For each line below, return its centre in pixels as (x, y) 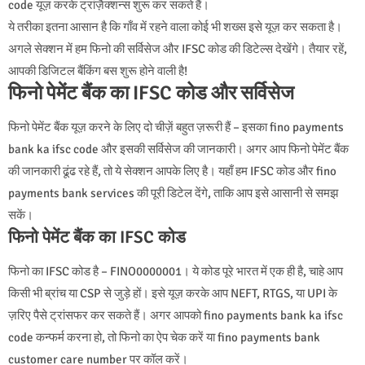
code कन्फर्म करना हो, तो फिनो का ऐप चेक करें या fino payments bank (164, 337)
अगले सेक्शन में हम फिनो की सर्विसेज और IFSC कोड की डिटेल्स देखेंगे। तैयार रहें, (178, 48)
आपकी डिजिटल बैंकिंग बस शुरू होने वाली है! (98, 70)
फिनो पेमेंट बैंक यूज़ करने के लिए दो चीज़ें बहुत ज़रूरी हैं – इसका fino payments (176, 127)
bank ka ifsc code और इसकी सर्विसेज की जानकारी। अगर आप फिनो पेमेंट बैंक (178, 149)
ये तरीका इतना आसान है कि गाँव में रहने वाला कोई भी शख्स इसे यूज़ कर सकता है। (175, 26)
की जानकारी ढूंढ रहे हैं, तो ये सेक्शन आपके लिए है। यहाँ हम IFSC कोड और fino (172, 171)
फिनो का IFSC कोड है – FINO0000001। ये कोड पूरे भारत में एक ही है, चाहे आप (176, 271)
